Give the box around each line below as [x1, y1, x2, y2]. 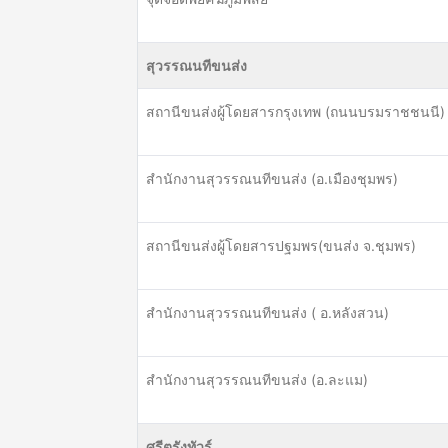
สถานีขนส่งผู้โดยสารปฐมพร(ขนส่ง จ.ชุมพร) [146, 237, 416, 254]
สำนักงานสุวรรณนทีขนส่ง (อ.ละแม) [146, 371, 368, 388]
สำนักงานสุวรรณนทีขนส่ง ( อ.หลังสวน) [146, 304, 389, 321]
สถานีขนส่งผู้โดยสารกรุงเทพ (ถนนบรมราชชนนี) [146, 103, 445, 120]
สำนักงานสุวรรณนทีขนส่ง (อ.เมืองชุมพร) [146, 170, 398, 187]
